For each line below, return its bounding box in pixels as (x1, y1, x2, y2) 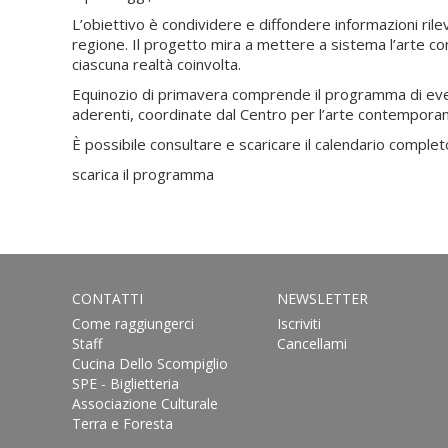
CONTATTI (72, 288, 143, 308)
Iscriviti (276, 313, 321, 333)
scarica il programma (72, 163, 218, 184)
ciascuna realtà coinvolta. (72, 53, 241, 74)
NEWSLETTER (276, 288, 368, 308)
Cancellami (276, 333, 347, 353)
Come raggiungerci (72, 313, 194, 333)
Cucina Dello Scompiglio (72, 353, 228, 373)
